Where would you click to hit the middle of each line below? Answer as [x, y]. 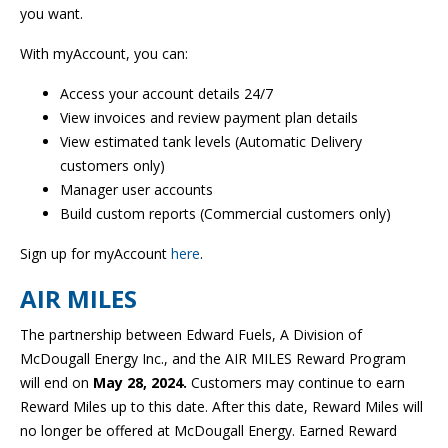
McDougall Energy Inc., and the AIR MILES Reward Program [213, 359]
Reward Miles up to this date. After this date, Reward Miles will [221, 407]
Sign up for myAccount [95, 254]
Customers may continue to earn [298, 383]
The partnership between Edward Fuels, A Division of [191, 335]
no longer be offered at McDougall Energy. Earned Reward [208, 431]
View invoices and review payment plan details [209, 118]
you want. [51, 14]
